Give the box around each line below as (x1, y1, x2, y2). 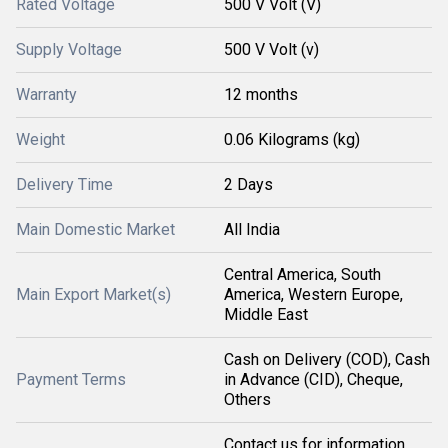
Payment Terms (16, 370, 126, 389)
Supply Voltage (16, 40, 122, 59)
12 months (224, 85, 298, 104)
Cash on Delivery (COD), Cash (224, 350, 430, 369)
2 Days (224, 175, 273, 194)
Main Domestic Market (16, 220, 175, 239)
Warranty (16, 85, 77, 104)
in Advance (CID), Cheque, (224, 370, 403, 389)
